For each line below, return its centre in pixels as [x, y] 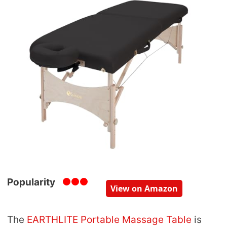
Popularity [31, 182]
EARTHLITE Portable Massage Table [109, 220]
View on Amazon [144, 189]
